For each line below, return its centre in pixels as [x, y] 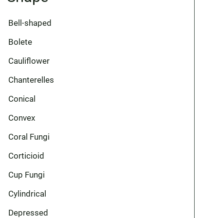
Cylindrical [27, 194]
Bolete [20, 42]
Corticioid [27, 156]
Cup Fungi [27, 175]
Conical [22, 99]
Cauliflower [29, 61]
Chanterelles [31, 80]
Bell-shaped [30, 23]
